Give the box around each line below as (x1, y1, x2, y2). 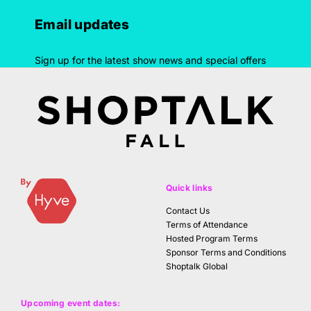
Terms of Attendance (166, 219, 248, 230)
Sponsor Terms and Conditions (166, 247, 286, 258)
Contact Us (166, 205, 210, 217)
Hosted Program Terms (166, 233, 258, 244)
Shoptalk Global (166, 261, 228, 272)
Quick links (166, 183, 213, 194)
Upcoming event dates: (21, 298, 121, 309)
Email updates (35, 16, 130, 33)
